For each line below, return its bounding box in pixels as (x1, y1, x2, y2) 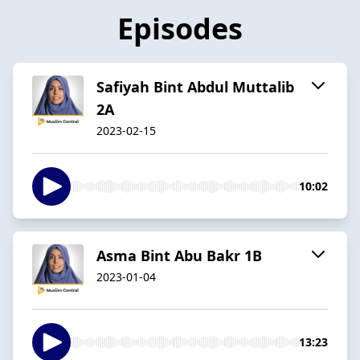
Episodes (117, 8, 243, 48)
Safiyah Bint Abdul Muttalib (96, 76, 294, 96)
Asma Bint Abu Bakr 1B (96, 245, 262, 265)
